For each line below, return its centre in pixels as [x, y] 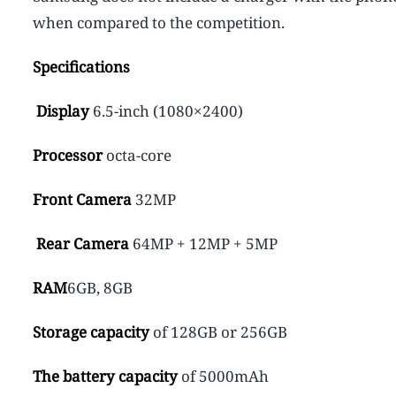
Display [63, 110]
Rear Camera [81, 243]
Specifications [81, 66]
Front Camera [84, 199]
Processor [69, 155]
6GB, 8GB [100, 287]
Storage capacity [91, 331]
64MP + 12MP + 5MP [203, 243]
